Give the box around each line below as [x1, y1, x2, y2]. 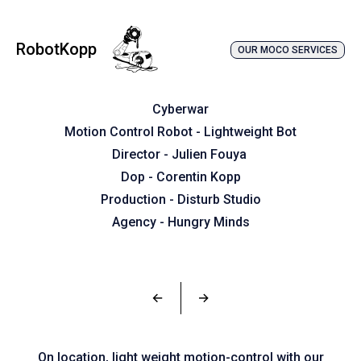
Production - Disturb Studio [100, 191, 261, 207]
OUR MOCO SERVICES [238, 44, 338, 56]
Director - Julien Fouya [111, 146, 250, 162]
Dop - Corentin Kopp [120, 168, 241, 185]
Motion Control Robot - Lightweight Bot [64, 123, 297, 139]
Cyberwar [152, 101, 209, 117]
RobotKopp [16, 39, 97, 59]
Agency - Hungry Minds [111, 214, 250, 230]
